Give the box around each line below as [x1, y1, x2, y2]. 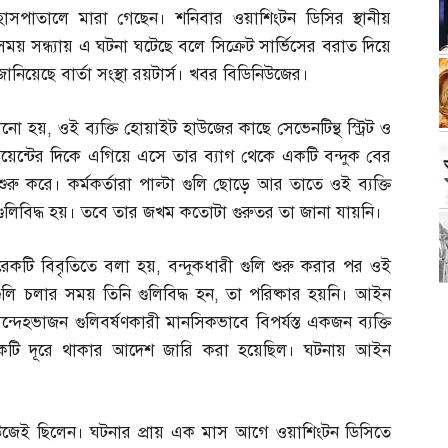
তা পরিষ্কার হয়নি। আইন [225, 284, 392, 306]
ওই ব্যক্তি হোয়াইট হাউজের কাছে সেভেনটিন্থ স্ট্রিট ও [57, 118, 392, 140]
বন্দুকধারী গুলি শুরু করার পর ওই [168, 256, 392, 278]
